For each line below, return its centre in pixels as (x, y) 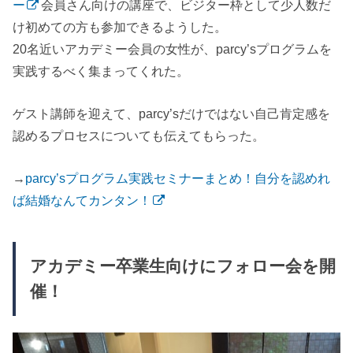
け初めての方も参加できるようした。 (120, 26)
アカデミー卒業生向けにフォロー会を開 (182, 266)
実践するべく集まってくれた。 (101, 71)
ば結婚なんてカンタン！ (82, 201)
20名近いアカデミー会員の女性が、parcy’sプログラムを (173, 48)
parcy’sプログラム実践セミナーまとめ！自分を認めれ (178, 178)
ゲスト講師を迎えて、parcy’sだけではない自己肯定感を (172, 113)
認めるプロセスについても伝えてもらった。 (139, 135)
